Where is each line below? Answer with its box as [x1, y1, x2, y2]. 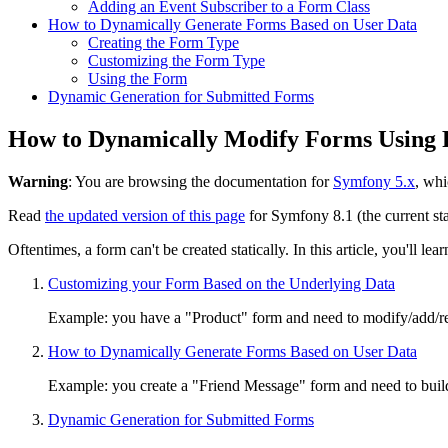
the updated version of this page [45, 207, 245, 225]
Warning [8, 173, 68, 191]
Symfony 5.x [333, 173, 415, 191]
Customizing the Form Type [88, 52, 265, 70]
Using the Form [88, 70, 187, 88]
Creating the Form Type [88, 34, 239, 52]
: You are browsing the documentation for [68, 173, 333, 191]
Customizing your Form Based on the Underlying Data [48, 275, 395, 293]
